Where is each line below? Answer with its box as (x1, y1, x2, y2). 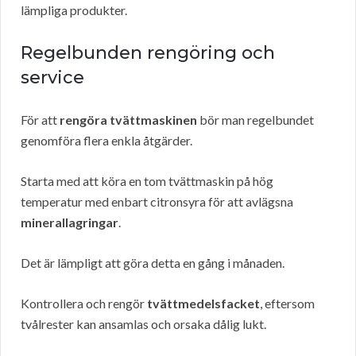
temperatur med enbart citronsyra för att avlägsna (21, 194, 293, 210)
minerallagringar (21, 215, 118, 230)
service (21, 67, 84, 89)
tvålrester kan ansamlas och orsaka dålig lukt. (21, 316, 266, 332)
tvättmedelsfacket (147, 296, 260, 311)
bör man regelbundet (197, 112, 314, 128)
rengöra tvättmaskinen (60, 112, 197, 128)
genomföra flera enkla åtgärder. (21, 133, 192, 149)
